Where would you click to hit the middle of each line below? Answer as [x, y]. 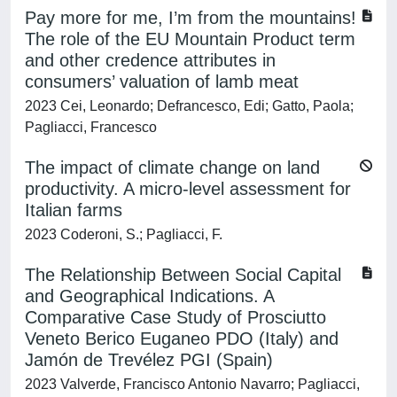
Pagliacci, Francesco [91, 127]
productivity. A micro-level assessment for [188, 189]
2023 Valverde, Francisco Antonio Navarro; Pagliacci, [192, 384]
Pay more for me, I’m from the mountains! [191, 18]
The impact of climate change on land [172, 167]
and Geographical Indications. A [149, 296]
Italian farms [74, 210]
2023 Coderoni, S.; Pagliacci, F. [124, 234]
